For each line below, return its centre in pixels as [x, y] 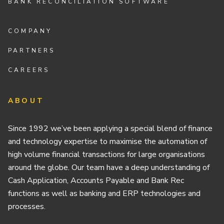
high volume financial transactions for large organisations [106, 154]
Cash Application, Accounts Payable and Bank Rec [96, 180]
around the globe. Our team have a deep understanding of [109, 167]
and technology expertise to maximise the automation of [107, 141]
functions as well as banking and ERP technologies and [104, 193]
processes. [27, 206]
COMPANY [30, 31]
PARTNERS [32, 51]
